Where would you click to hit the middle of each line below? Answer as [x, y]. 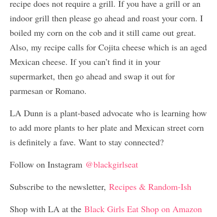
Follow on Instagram [47, 164]
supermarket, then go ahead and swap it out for [92, 76]
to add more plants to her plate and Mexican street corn [107, 128]
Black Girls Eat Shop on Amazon [142, 209]
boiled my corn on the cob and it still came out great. [103, 33]
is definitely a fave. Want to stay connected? [87, 142]
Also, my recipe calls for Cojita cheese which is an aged [108, 47]
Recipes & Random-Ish [150, 187]
